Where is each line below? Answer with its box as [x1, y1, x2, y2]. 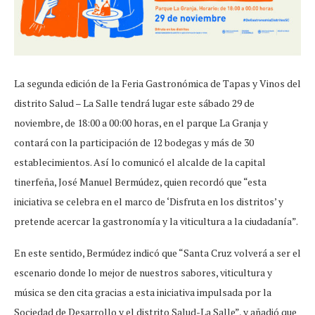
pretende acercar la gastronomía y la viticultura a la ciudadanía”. [14, 214, 298, 228]
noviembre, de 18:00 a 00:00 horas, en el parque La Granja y [14, 115, 268, 129]
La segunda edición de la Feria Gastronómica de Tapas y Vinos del [14, 76, 301, 90]
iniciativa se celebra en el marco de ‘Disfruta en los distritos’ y [14, 194, 283, 208]
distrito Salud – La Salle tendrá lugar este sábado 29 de [14, 96, 255, 110]
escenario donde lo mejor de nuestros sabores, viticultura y [14, 265, 272, 279]
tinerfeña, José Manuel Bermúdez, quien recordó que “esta [14, 174, 266, 188]
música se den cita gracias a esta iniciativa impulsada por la [14, 285, 271, 299]
